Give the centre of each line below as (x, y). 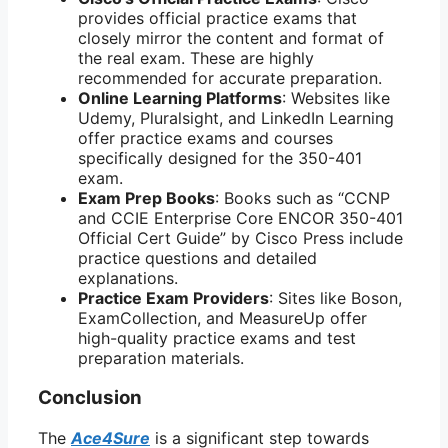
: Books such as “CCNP (302, 197)
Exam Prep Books (146, 197)
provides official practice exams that (217, 17)
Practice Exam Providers (173, 297)
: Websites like (336, 97)
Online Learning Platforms (180, 97)
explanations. (128, 277)
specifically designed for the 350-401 (220, 157)
